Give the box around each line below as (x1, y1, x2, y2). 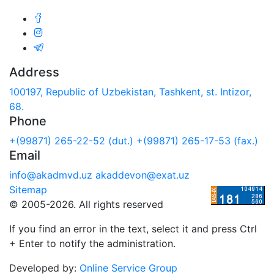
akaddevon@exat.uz (95, 168, 190, 181)
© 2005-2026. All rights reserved (9, 198, 163, 210)
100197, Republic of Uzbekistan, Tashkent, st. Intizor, (9, 85, 251, 98)
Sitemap (9, 183, 47, 196)
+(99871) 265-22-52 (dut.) (9, 134, 133, 147)
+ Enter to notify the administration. (9, 237, 176, 250)
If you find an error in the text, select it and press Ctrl (9, 222, 257, 235)
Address (9, 64, 59, 80)
